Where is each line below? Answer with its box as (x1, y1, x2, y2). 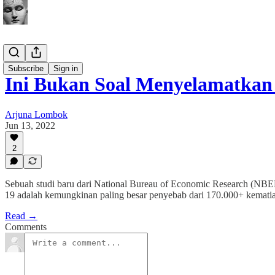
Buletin (5, 49, 33, 60)
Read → (5, 211, 37, 221)
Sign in (53, 64, 78, 73)
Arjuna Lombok (5, 109, 68, 120)
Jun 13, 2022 (5, 120, 55, 131)
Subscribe (8, 64, 44, 73)
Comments (5, 222, 47, 232)
